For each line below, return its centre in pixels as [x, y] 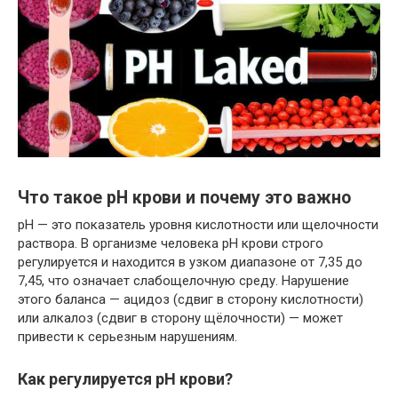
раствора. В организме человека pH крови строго [171, 244]
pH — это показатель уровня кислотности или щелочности [198, 225]
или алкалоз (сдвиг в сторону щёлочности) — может [180, 318]
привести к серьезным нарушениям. [127, 337]
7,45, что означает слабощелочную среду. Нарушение [183, 281]
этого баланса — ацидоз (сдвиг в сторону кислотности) [191, 300]
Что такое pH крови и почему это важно [184, 198]
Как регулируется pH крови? [125, 379]
